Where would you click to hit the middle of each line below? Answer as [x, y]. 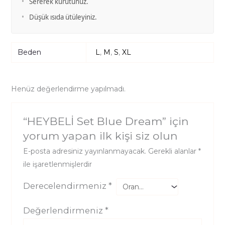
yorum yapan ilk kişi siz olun [100, 136]
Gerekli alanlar [173, 151]
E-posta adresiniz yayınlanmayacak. [84, 151]
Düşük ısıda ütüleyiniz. [63, 17]
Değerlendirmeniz [64, 211]
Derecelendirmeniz [66, 186]
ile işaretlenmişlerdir [57, 164]
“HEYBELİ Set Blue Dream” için [106, 121]
